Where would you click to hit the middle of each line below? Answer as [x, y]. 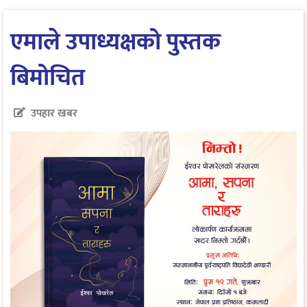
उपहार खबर [54, 113]
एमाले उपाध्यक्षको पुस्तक [115, 42]
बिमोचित [48, 77]
